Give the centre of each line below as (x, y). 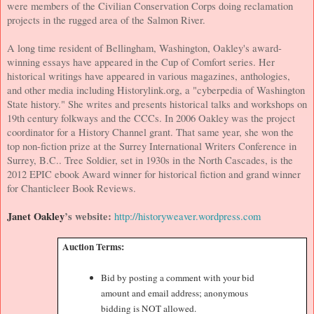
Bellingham (130, 48)
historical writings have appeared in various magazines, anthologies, (149, 76)
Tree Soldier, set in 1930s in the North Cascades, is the (179, 160)
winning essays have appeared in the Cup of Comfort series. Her (141, 62)
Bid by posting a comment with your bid (178, 278)
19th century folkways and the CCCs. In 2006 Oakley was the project (151, 118)
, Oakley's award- (245, 48)
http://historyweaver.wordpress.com (187, 216)
